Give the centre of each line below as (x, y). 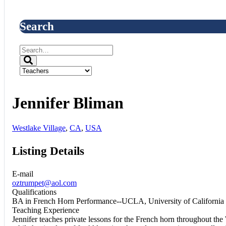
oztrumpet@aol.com (44, 183)
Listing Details (48, 151)
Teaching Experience (46, 210)
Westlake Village (39, 128)
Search (37, 26)
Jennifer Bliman (68, 103)
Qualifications (34, 192)
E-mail (23, 174)
